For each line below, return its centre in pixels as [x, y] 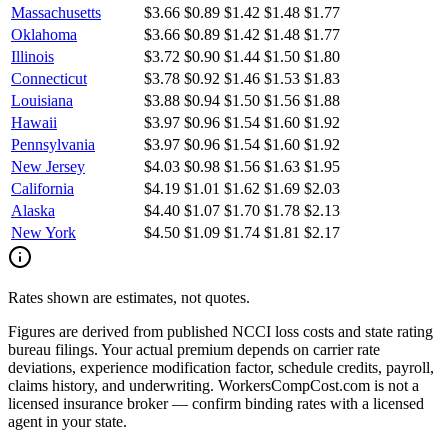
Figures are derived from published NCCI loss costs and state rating [220, 331]
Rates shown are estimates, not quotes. [129, 297]
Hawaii [34, 122]
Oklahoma [44, 34]
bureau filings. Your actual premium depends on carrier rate [194, 349]
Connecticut [49, 78]
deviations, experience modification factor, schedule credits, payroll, [221, 367]
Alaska [33, 210]
